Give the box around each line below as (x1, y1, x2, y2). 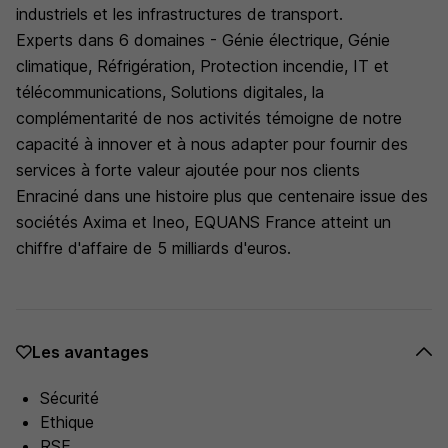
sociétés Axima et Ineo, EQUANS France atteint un (16, 212, 391, 232)
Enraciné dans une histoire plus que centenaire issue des (16, 186, 428, 206)
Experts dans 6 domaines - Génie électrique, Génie (16, 30, 390, 50)
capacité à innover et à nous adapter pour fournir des (16, 134, 408, 154)
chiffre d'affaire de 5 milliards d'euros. (16, 238, 291, 258)
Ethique (40, 412, 94, 432)
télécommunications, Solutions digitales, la (16, 82, 324, 102)
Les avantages (32, 342, 149, 362)
